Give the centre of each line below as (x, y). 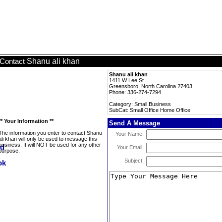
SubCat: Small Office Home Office (150, 110)
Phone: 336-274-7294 (135, 92)
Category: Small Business (140, 104)
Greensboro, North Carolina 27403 (151, 86)
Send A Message (135, 123)
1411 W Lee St (126, 80)
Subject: (134, 161)
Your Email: (130, 147)
